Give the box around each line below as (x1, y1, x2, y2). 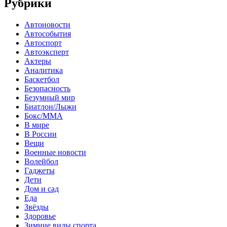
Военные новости (24, 147, 86, 157)
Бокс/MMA (24, 111, 63, 120)
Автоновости (24, 20, 70, 29)
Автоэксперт (24, 47, 69, 56)
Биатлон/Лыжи (24, 102, 77, 111)
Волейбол (24, 157, 58, 166)
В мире (24, 120, 49, 129)
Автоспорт (24, 38, 62, 47)
